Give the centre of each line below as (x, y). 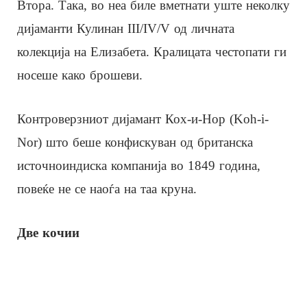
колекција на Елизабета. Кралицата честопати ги (152, 51)
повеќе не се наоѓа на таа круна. (107, 188)
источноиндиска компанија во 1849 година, (139, 165)
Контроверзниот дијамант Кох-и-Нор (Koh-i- (143, 119)
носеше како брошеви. (80, 75)
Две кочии (50, 232)
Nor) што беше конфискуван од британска (135, 142)
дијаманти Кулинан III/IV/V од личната (126, 28)
